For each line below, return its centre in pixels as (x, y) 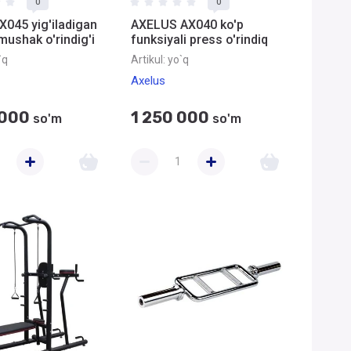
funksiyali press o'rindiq (199, 40)
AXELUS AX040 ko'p (187, 25)
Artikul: (148, 60)
